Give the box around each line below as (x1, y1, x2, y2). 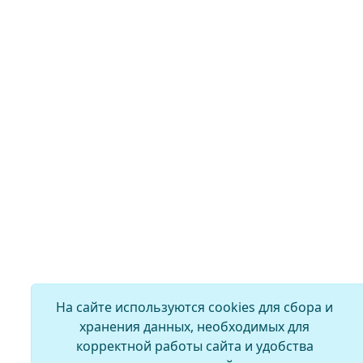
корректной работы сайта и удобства (75, 337, 314, 355)
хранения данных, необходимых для (79, 318, 310, 335)
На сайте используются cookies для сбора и (56, 298, 334, 316)
